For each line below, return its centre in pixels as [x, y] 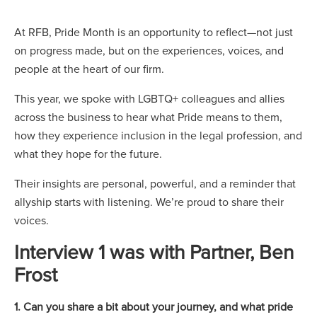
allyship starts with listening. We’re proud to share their [149, 202]
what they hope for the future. [90, 154]
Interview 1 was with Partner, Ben [154, 252]
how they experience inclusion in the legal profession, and [158, 135]
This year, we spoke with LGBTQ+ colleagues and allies [149, 98]
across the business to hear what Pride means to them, [148, 117]
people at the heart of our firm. [91, 69]
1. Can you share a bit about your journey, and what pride [154, 306]
